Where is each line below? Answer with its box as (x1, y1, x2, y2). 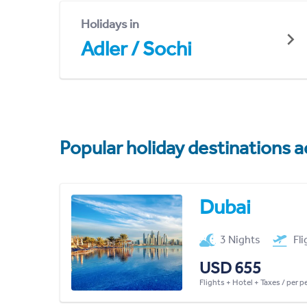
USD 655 (199, 258, 261, 278)
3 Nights (220, 232, 261, 246)
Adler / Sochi (81, 36, 192, 61)
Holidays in (81, 16, 139, 32)
